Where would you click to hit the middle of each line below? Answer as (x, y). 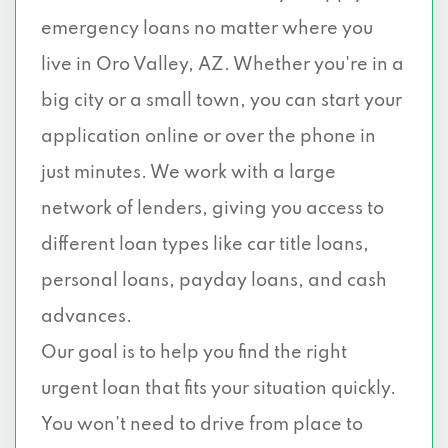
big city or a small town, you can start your (221, 101)
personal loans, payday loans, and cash (214, 281)
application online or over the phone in (208, 137)
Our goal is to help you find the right (194, 353)
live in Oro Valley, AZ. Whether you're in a (222, 65)
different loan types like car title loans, (205, 245)
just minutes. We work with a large (188, 173)
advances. (86, 317)
